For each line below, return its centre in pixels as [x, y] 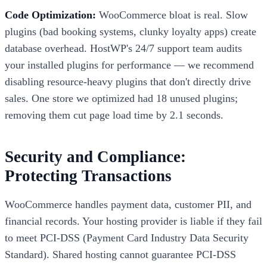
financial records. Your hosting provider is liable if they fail [133, 221]
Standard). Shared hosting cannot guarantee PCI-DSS [120, 255]
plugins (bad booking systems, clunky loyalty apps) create [131, 32]
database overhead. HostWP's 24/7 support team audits [123, 49]
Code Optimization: [50, 15]
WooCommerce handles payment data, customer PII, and [128, 205]
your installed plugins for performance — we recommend [129, 65]
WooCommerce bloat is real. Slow [172, 15]
